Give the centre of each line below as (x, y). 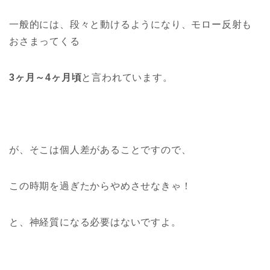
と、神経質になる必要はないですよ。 (95, 222)
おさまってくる (45, 41)
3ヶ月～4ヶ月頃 (46, 77)
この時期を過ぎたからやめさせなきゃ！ (100, 186)
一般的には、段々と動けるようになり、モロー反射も (131, 24)
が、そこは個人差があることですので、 (100, 149)
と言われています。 (127, 77)
